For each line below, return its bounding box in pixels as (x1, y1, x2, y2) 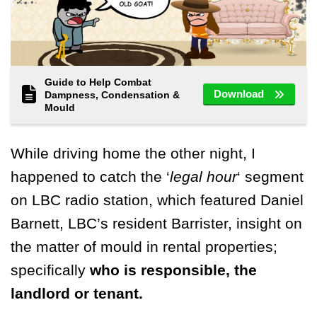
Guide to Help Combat (45, 76, 151, 88)
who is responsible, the (90, 261, 257, 278)
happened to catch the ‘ (11, 168, 170, 185)
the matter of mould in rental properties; (11, 238, 277, 255)
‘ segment (237, 168, 304, 185)
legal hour (170, 168, 237, 185)
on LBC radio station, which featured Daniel (11, 191, 304, 208)
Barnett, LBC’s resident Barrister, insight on (11, 214, 302, 231)
